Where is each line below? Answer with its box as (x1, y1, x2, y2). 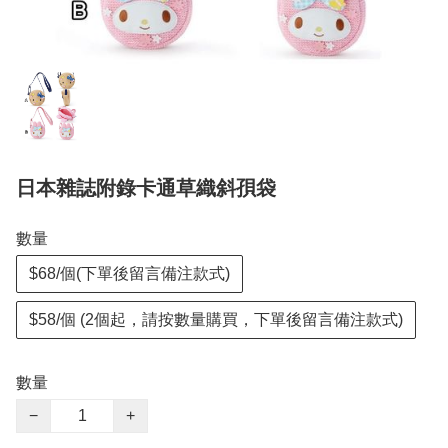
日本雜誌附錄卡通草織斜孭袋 (16, 177, 276, 200)
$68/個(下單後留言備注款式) (29, 265, 230, 283)
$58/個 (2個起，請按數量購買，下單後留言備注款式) (29, 311, 403, 329)
